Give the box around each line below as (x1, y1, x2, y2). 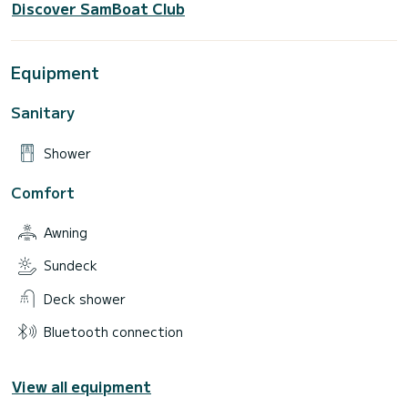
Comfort (11, 180, 75, 203)
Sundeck (44, 256, 97, 275)
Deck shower (44, 289, 126, 308)
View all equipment (12, 375, 151, 398)
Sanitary (11, 101, 75, 124)
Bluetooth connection (44, 322, 183, 342)
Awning (44, 222, 87, 241)
